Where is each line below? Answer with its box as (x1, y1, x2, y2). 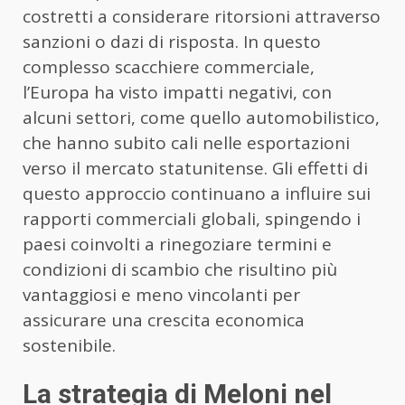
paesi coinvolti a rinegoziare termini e (23, 231, 332, 256)
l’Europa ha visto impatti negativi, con (23, 80, 332, 104)
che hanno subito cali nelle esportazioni (23, 130, 350, 155)
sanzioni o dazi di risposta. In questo (23, 29, 321, 53)
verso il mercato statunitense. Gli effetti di (23, 155, 368, 180)
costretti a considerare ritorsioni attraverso (23, 4, 381, 28)
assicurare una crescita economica (23, 307, 305, 332)
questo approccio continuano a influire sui (23, 181, 371, 205)
